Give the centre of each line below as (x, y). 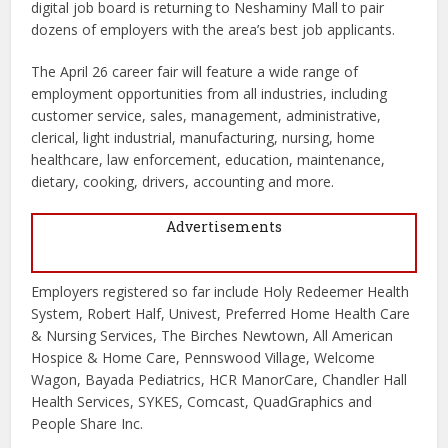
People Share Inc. (87, 424)
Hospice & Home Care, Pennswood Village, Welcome (203, 358)
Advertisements (224, 227)
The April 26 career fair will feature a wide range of (195, 72)
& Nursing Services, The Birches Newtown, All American (212, 336)
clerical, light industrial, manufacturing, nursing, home (203, 138)
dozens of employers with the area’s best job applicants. (213, 30)
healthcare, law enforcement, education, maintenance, (208, 160)
